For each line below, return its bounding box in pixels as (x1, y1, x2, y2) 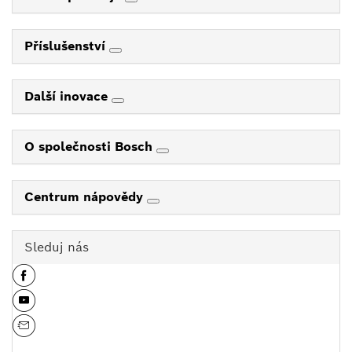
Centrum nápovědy (24, 189, 147, 206)
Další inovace (24, 88, 112, 105)
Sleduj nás (24, 239, 89, 256)
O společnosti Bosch (24, 138, 156, 156)
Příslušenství (24, 38, 109, 55)
